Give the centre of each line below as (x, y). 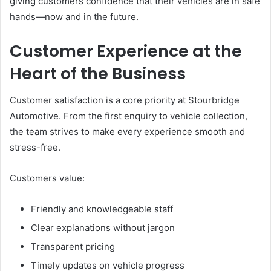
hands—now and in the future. (74, 16)
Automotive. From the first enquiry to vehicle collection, (129, 116)
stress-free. (35, 147)
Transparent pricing (73, 247)
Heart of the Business (98, 73)
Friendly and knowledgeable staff (102, 209)
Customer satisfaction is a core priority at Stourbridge (125, 100)
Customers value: (47, 178)
